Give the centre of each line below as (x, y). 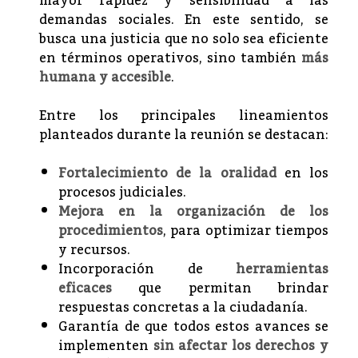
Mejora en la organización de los (193, 211)
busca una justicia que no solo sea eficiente (184, 39)
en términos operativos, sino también (170, 58)
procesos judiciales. (122, 192)
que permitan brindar (220, 288)
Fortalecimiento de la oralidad (167, 173)
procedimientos (111, 231)
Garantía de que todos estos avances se (193, 326)
